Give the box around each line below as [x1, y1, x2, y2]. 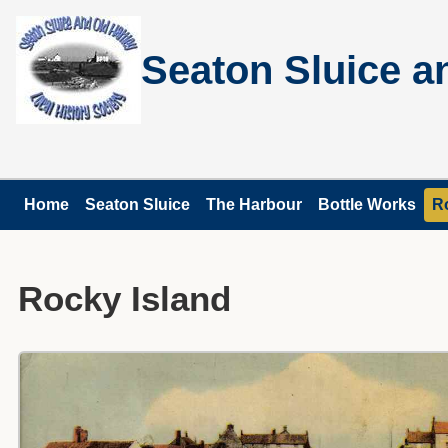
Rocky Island [17, 279, 231, 319]
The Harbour [206, 196, 302, 213]
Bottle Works [318, 196, 416, 213]
